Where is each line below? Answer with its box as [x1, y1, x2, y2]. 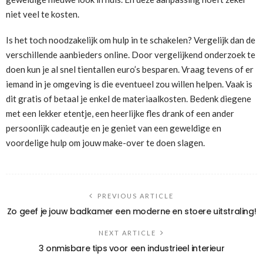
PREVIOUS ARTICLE [97, 192, 174, 200]
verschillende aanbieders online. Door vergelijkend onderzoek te [6, 49, 255, 60]
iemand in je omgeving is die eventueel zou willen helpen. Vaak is [6, 79, 252, 90]
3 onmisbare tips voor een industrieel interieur [38, 242, 225, 255]
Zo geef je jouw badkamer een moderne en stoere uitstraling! [6, 205, 257, 218]
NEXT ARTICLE [99, 229, 156, 237]
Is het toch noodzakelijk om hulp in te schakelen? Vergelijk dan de [6, 35, 255, 46]
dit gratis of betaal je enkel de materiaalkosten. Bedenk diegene [6, 93, 251, 104]
